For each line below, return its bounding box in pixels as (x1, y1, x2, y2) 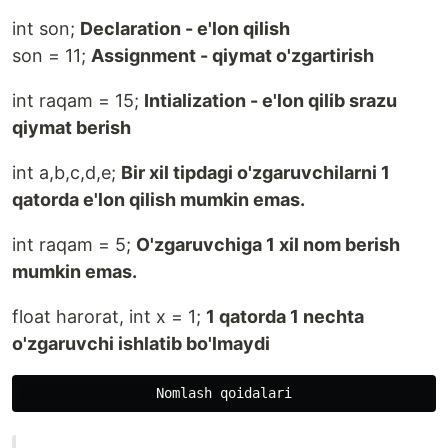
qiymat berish (12, 116, 131, 138)
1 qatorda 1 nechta (206, 305, 364, 327)
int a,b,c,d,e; (12, 161, 121, 183)
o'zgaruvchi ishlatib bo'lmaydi (12, 332, 270, 354)
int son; (12, 17, 80, 39)
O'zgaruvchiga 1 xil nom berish (136, 233, 400, 255)
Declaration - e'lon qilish (80, 17, 290, 39)
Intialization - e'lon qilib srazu (144, 89, 397, 111)
